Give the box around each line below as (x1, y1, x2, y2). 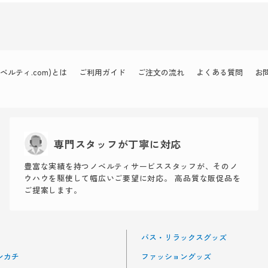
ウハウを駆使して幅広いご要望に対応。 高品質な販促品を (24, 172, 241, 184)
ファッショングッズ (141, 251, 211, 262)
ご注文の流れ (138, 66, 184, 78)
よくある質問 (196, 66, 243, 78)
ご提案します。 (24, 184, 82, 196)
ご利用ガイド (79, 66, 126, 78)
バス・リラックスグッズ (141, 232, 227, 243)
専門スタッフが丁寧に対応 (54, 136, 182, 151)
